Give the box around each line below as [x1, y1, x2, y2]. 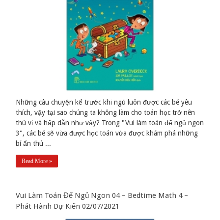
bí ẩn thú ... [16, 139, 52, 148]
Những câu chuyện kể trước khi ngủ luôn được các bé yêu [16, 98, 192, 107]
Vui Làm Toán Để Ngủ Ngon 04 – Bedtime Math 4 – [16, 191, 189, 200]
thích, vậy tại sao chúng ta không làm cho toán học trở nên [16, 109, 195, 117]
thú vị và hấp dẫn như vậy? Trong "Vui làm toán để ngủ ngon [16, 119, 204, 127]
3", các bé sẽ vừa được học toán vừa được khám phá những [16, 129, 198, 137]
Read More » [22, 158, 53, 165]
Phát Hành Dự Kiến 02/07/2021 [16, 202, 120, 211]
